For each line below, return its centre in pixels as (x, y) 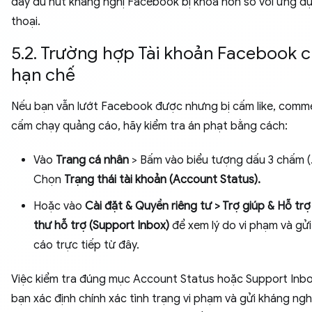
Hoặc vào (59, 206)
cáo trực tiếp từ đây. (86, 245)
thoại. (26, 22)
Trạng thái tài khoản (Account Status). (162, 180)
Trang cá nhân (94, 161)
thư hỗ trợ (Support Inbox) (101, 226)
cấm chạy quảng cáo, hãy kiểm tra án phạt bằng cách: (149, 126)
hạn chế (45, 75)
